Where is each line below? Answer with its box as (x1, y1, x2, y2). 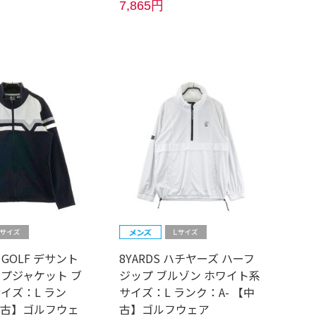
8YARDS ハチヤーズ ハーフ (119, 249, 255, 267)
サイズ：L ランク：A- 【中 (119, 283, 255, 300)
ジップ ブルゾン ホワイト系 (119, 266, 261, 284)
